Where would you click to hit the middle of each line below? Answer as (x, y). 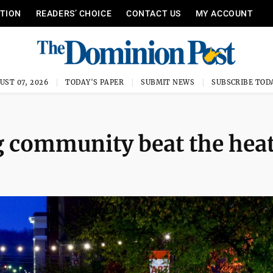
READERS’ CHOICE (74, 13)
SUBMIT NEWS (168, 82)
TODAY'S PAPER (95, 82)
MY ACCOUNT (224, 13)
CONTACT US (154, 13)
